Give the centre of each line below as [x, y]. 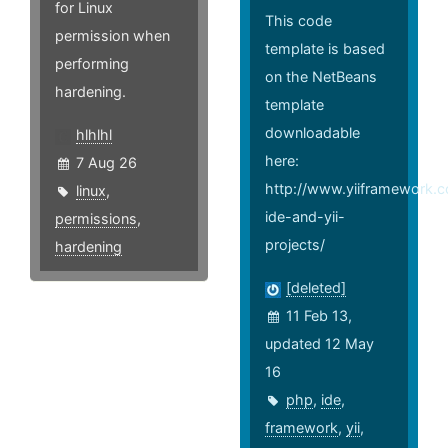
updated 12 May [320, 344]
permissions [96, 219]
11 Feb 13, [319, 316]
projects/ [295, 245]
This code [299, 21]
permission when [112, 36]
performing [92, 64]
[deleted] [316, 288]
